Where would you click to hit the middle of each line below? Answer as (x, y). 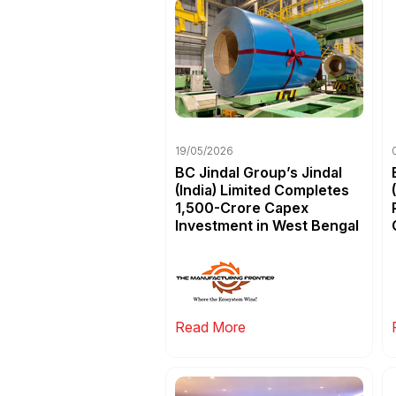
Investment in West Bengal (267, 225)
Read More (210, 327)
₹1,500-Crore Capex (242, 207)
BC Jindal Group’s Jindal (259, 172)
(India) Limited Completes (262, 190)
